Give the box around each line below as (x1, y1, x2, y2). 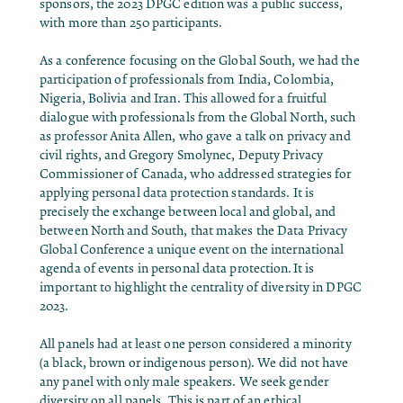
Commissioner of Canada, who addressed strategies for (40, 166, 352, 182)
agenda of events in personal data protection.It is (40, 260, 315, 276)
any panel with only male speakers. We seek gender (40, 373, 328, 390)
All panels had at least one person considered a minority (40, 336, 352, 352)
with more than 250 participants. (40, 14, 223, 31)
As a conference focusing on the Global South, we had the (40, 52, 360, 68)
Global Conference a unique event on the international (40, 241, 345, 257)
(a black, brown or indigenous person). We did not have (40, 354, 349, 371)
